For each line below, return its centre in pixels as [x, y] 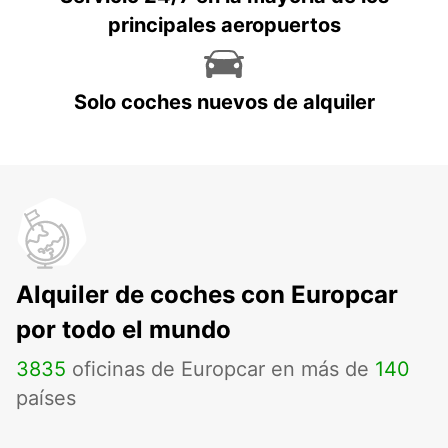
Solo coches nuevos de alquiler [224, 102]
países [46, 398]
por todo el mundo [123, 330]
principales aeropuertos [224, 25]
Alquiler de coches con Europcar [207, 295]
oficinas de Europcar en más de [220, 369]
